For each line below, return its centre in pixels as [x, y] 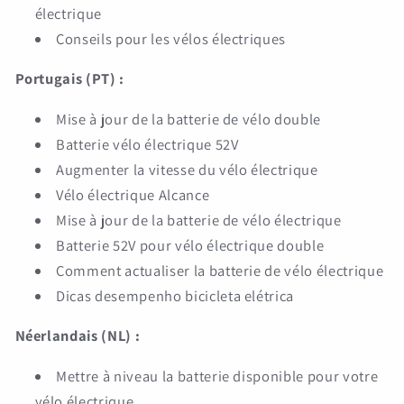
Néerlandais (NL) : [78, 335]
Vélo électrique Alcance [133, 194]
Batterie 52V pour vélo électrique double [190, 245]
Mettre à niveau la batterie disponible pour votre [217, 376]
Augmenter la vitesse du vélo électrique [187, 169]
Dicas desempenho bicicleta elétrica [175, 295]
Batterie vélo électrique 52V [147, 144]
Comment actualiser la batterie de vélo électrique [220, 270]
